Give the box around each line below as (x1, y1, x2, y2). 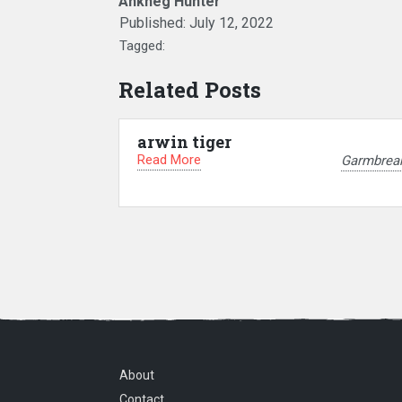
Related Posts (118, 75, 261, 104)
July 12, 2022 (189, 14, 274, 31)
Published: (119, 14, 189, 31)
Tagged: (119, 38, 165, 54)
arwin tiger (137, 131, 232, 153)
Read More (137, 152, 201, 168)
